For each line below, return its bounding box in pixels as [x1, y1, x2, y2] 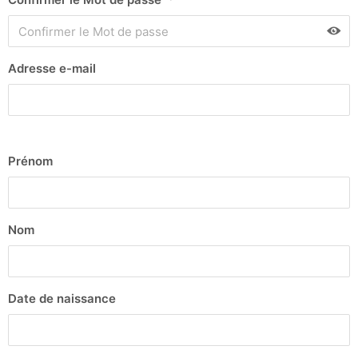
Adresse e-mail [8, 61, 96, 77]
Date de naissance [8, 290, 116, 306]
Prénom [8, 153, 53, 169]
